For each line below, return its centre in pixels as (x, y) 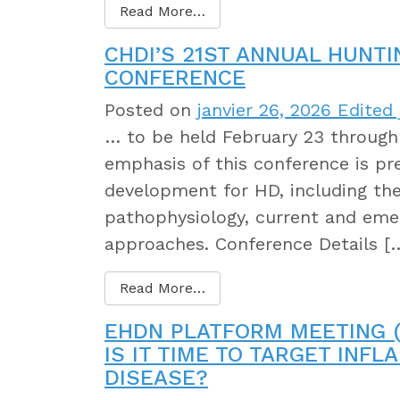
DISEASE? (156, 377)
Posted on (151, 109)
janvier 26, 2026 (264, 109)
